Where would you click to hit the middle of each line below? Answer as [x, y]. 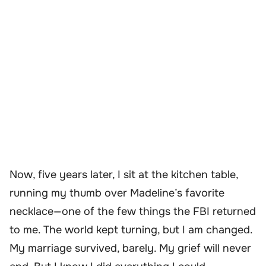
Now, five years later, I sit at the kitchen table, [124, 175]
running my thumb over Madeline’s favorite [117, 193]
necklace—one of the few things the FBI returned [133, 212]
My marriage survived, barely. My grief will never [130, 248]
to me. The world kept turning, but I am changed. [131, 230]
